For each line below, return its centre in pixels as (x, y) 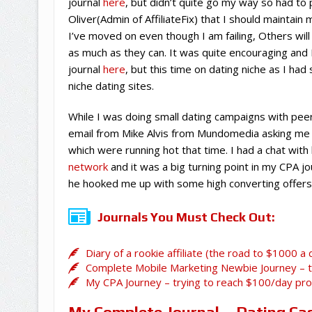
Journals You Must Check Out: (186, 217)
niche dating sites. (111, 85)
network (88, 166)
